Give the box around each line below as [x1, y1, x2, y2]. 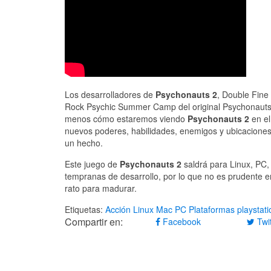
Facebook [160, 215, 201, 228]
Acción [105, 203, 131, 216]
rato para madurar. [65, 182, 137, 195]
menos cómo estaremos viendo [65, 113, 188, 125]
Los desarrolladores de [65, 88, 155, 101]
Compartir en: [65, 215, 123, 229]
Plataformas [189, 203, 235, 216]
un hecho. [65, 137, 103, 149]
